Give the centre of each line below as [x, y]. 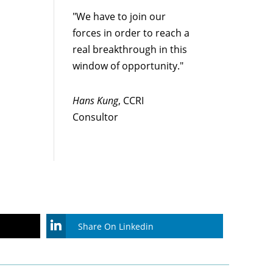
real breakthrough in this [130, 50]
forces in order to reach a [131, 33]
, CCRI [131, 101]
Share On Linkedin [116, 226]
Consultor [96, 117]
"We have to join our [119, 17]
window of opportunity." [129, 66]
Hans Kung [96, 101]
